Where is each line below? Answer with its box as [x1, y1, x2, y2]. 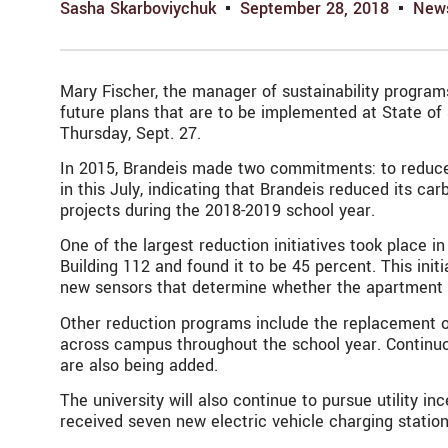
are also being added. [60, 353, 218, 377]
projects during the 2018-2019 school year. [60, 198, 375, 222]
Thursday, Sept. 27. [60, 121, 201, 145]
